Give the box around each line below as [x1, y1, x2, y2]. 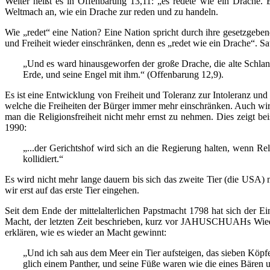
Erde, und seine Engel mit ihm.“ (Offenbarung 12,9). [23, 69, 224, 80]
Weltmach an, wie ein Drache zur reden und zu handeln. [5, 6, 218, 17]
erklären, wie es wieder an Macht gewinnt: [5, 227, 166, 237]
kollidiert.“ [23, 153, 63, 164]
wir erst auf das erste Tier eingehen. [5, 184, 139, 195]
